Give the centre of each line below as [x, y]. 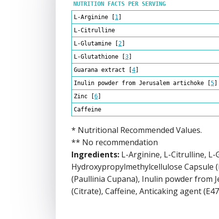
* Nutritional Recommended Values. [137, 130]
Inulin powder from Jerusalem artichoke [139, 83]
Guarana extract [99, 70]
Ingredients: [95, 154]
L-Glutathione [96, 56]
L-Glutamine [93, 43]
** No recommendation [115, 142]
